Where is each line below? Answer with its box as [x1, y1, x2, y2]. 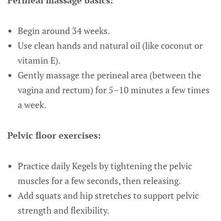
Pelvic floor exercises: [7, 129, 101, 141]
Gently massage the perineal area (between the [17, 69, 201, 81]
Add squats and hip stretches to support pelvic [17, 189, 199, 201]
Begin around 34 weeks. [17, 25, 110, 37]
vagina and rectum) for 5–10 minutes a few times [17, 84, 210, 96]
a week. [17, 99, 46, 110]
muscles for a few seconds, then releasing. [17, 175, 181, 186]
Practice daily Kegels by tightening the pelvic [17, 160, 192, 172]
